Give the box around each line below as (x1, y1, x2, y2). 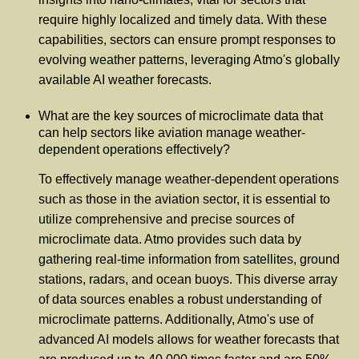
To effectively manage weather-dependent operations (38, 172, 339, 187)
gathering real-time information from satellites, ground (38, 252, 340, 267)
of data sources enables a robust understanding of (38, 292, 321, 307)
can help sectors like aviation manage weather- (38, 126, 305, 140)
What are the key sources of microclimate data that (38, 109, 323, 123)
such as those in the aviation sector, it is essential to (38, 192, 330, 207)
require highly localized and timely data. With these (38, 13, 327, 27)
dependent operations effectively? (38, 143, 230, 157)
